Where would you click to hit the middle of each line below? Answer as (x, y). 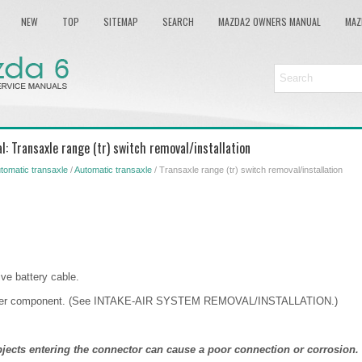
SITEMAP (121, 21)
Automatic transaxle (113, 170)
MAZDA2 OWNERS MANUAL (269, 21)
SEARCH (178, 21)
